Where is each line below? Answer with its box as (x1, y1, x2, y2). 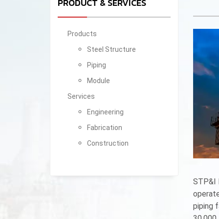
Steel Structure (87, 45, 136, 53)
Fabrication (87, 124, 122, 131)
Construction (87, 139, 129, 147)
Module (87, 77, 110, 85)
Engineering (87, 108, 124, 116)
